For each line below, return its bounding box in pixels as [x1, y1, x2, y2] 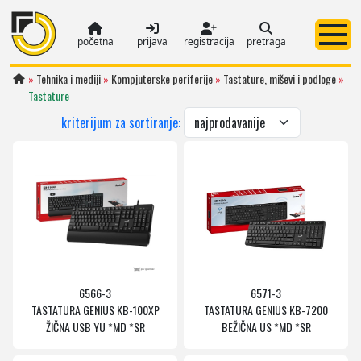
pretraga [246, 35, 286, 48]
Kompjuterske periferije [111, 70, 213, 87]
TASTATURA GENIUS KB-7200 [204, 301, 328, 318]
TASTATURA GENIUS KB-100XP [31, 301, 160, 318]
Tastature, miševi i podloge [223, 70, 336, 87]
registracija [183, 35, 234, 48]
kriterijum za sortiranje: [60, 113, 184, 132]
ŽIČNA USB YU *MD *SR [45, 317, 145, 335]
